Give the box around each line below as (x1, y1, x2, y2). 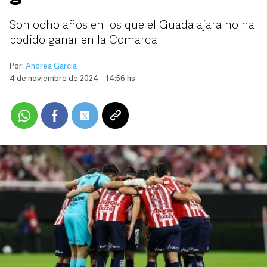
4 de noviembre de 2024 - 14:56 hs (10, 75, 135, 83)
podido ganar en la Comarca (10, 35, 157, 46)
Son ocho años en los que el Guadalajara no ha (10, 20, 254, 32)
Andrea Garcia (26, 63, 77, 70)
